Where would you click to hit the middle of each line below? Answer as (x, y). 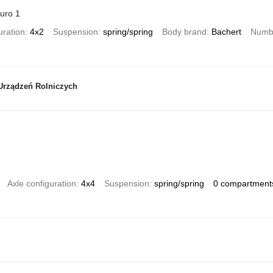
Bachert (226, 31)
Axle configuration (41, 183)
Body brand (184, 31)
